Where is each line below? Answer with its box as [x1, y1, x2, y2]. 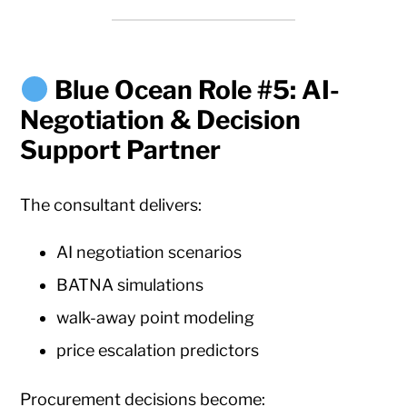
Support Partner [20, 134, 222, 166]
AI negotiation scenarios [56, 243, 243, 263]
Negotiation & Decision [20, 104, 302, 136]
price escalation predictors [56, 341, 260, 361]
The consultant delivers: [20, 195, 203, 215]
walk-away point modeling [56, 308, 255, 328]
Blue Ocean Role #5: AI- [55, 74, 341, 106]
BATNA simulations [56, 275, 204, 295]
